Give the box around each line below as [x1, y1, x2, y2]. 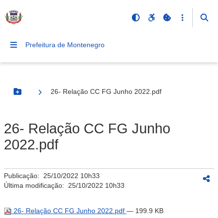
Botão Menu [17, 91, 57, 100]
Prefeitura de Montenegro [25, 41, 105, 49]
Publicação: [4, 172, 43, 180]
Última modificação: [4, 182, 68, 189]
